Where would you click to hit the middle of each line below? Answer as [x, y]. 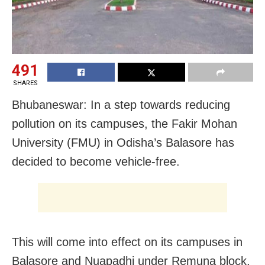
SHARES [25, 83]
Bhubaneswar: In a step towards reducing [121, 104]
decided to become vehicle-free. [96, 161]
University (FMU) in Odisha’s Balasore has [123, 142]
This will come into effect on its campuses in [127, 242]
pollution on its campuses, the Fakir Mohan [125, 123]
